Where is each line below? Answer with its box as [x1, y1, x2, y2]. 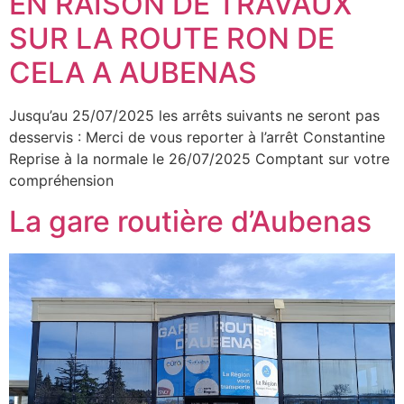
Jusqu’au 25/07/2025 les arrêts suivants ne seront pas [9, 106, 380, 125]
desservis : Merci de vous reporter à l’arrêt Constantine [9, 128, 385, 147]
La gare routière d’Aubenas [9, 203, 372, 239]
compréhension [9, 171, 114, 190]
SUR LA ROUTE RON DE [9, 21, 335, 57]
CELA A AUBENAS [9, 55, 257, 91]
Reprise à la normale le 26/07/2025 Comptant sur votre [9, 150, 390, 169]
